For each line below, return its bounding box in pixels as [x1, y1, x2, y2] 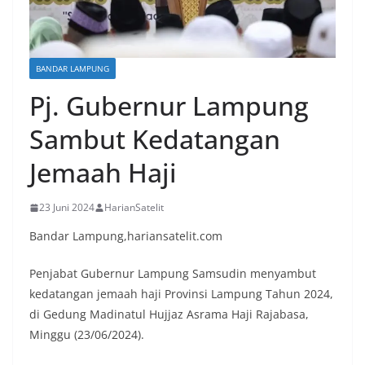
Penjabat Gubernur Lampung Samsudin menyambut [29, 266, 316, 282]
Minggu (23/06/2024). [29, 327, 144, 343]
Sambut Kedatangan [29, 121, 280, 157]
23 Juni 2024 [39, 200, 95, 215]
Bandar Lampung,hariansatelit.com [29, 228, 222, 244]
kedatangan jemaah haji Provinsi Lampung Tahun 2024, [29, 286, 333, 302]
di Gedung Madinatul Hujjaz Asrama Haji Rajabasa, [29, 306, 309, 323]
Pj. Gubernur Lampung [29, 88, 309, 124]
